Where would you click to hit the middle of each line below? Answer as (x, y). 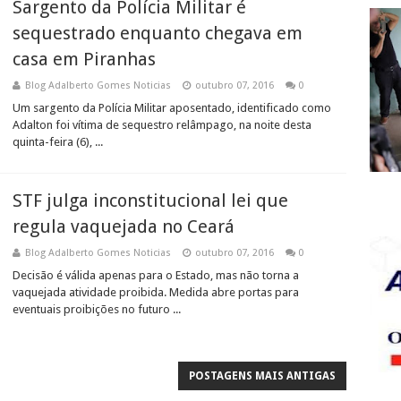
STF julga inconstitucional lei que (150, 200)
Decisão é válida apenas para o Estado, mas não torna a (156, 275)
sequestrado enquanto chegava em (158, 33)
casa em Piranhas (84, 59)
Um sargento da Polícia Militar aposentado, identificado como (172, 108)
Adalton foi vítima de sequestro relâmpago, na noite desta (162, 125)
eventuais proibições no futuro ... (97, 309)
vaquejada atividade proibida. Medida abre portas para (156, 292)
